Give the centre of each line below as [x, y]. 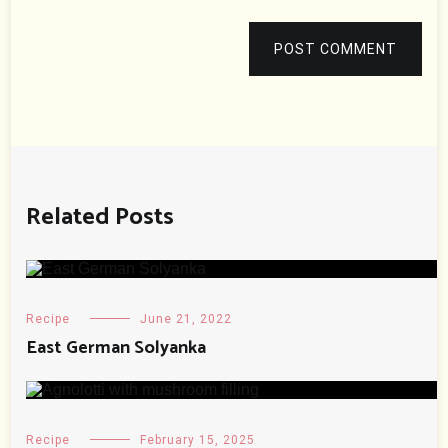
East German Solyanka [116, 348]
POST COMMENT [335, 49]
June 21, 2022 [186, 319]
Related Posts [100, 218]
